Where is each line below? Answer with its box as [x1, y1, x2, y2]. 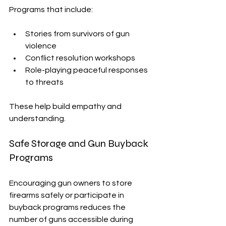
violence [25, 42, 56, 50]
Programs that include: [9, 6, 93, 14]
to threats [25, 78, 64, 87]
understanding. [9, 115, 66, 123]
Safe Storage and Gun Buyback [9, 137, 150, 150]
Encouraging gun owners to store [9, 179, 134, 188]
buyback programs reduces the [9, 203, 127, 212]
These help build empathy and [9, 102, 123, 111]
